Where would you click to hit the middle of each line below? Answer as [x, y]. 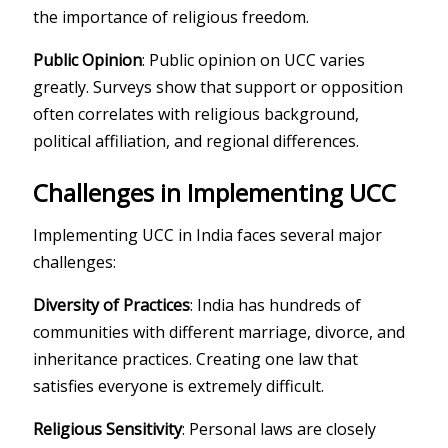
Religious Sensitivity [108, 428]
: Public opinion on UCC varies [254, 59]
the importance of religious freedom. [171, 16]
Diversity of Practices [112, 304]
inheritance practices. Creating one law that [196, 358]
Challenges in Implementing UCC [215, 192]
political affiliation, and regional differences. [196, 140]
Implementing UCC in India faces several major [208, 234]
